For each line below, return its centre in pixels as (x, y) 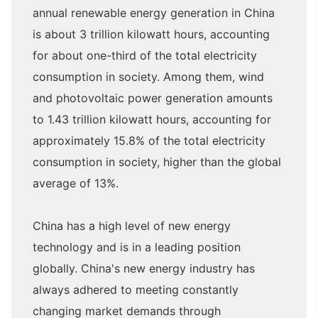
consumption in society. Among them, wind (148, 77)
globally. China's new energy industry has (144, 269)
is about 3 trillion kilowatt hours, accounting (151, 34)
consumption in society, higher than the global (157, 162)
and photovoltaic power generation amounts (153, 98)
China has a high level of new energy (132, 226)
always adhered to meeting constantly (136, 290)
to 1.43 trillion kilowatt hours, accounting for (152, 120)
